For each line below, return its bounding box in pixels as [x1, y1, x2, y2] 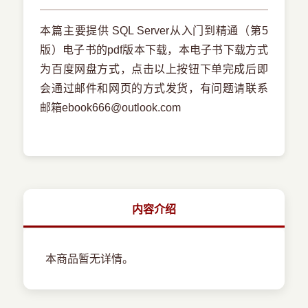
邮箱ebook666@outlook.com [40, 102, 181, 114]
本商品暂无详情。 [45, 253, 134, 265]
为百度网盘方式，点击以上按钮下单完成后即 [40, 63, 268, 76]
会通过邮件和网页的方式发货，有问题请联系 [40, 82, 268, 95]
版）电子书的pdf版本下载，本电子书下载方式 [40, 44, 268, 56]
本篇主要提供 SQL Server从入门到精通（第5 [40, 25, 268, 37]
